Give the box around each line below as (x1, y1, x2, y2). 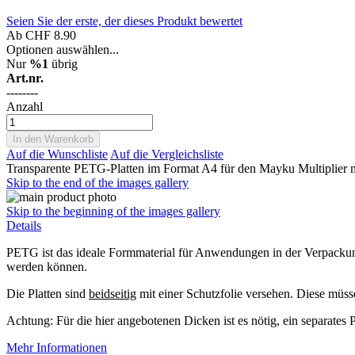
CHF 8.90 (25, 28, 76, 42)
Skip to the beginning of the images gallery (6, 204, 220, 218)
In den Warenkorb (13, 132, 94, 145)
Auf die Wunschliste (6, 147, 108, 161)
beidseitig (89, 286, 136, 300)
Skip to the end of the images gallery (6, 175, 189, 189)
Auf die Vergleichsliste (110, 147, 223, 161)
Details (6, 218, 41, 232)
